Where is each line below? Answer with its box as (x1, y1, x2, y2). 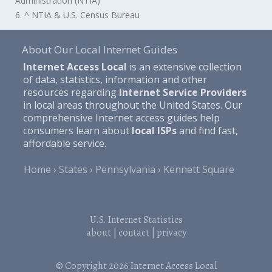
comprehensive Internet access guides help (22, 110, 220, 124)
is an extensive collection (126, 59, 242, 73)
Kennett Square (163, 162, 235, 176)
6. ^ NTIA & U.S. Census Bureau (15, 9, 140, 21)
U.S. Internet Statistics (89, 212, 183, 226)
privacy (156, 225, 186, 239)
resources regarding (22, 85, 119, 99)
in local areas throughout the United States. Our (22, 98, 242, 112)
